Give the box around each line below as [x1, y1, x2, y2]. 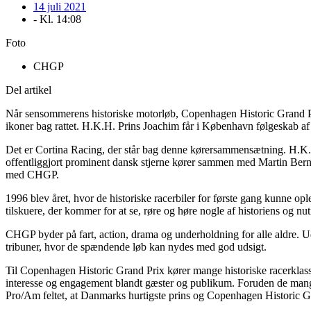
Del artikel [6, 84, 51, 96]
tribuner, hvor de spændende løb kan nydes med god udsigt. [6, 241, 267, 253]
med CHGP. [6, 169, 59, 181]
